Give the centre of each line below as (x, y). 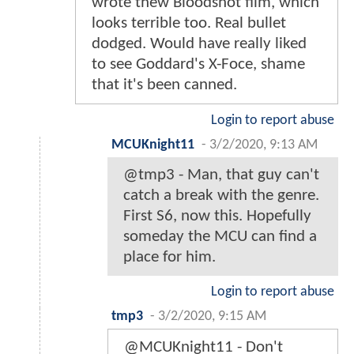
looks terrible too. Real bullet (189, 23)
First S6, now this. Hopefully (217, 216)
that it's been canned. (164, 85)
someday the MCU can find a (220, 236)
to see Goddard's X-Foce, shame (198, 64)
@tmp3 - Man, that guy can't (221, 175)
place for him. (169, 257)
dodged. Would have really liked (199, 43)
